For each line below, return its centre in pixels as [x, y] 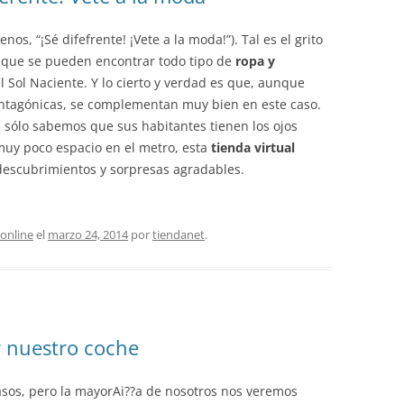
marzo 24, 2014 [88, 234]
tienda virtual [253, 147]
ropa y [255, 61]
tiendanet [179, 234]
